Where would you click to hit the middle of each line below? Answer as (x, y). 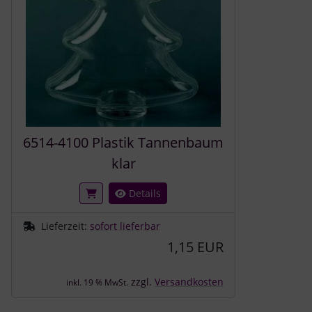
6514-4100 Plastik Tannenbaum (123, 142)
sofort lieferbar (125, 226)
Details (143, 193)
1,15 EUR (195, 247)
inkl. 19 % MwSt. (97, 282)
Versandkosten (189, 281)
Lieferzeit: (65, 226)
